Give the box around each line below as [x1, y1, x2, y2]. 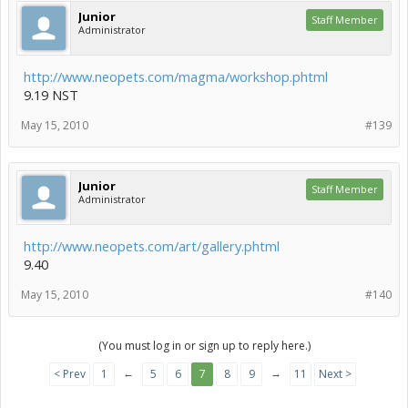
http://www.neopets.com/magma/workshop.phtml [24, 67, 328, 87]
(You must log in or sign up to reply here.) [97, 338, 311, 354]
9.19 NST [24, 86, 78, 105]
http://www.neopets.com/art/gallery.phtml [24, 237, 280, 256]
